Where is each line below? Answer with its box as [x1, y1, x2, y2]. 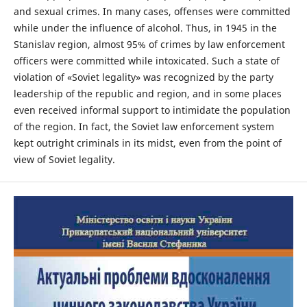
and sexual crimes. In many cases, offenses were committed [13, 4, 291, 18]
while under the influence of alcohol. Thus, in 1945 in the [13, 21, 277, 34]
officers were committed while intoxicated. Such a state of [13, 53, 280, 67]
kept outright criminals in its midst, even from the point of [13, 136, 282, 149]
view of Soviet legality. [13, 152, 115, 166]
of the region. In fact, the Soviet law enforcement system [13, 119, 274, 133]
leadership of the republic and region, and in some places [13, 86, 282, 100]
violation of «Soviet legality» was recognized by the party [13, 70, 273, 84]
